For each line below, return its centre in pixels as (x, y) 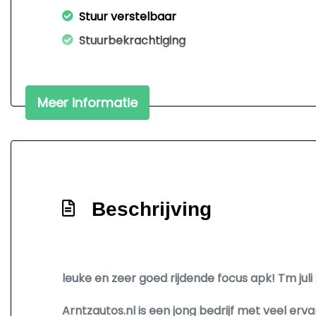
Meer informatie (87, 103)
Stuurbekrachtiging (132, 41)
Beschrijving (152, 209)
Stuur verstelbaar (128, 17)
